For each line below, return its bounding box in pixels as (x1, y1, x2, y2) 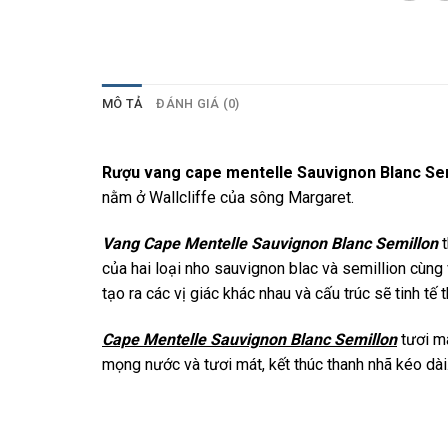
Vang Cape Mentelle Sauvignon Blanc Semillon (102, 234, 438, 254)
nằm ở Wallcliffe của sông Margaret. (102, 188, 354, 208)
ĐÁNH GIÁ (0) (156, 96, 240, 112)
